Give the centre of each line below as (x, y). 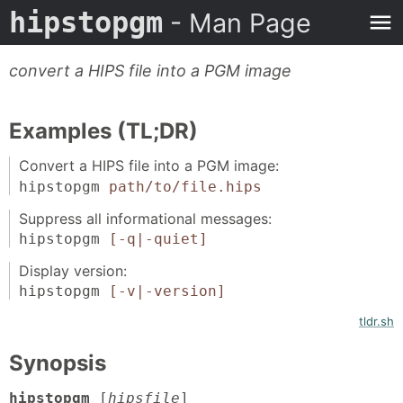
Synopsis (58, 363)
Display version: (72, 270)
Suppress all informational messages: (145, 218)
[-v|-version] (167, 291)
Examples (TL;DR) (103, 131)
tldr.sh (376, 321)
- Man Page (237, 23)
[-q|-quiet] (158, 238)
